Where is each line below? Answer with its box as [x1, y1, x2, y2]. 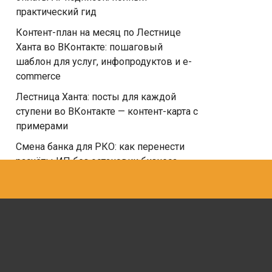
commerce [16, 70, 61, 82]
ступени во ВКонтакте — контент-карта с [16, 106, 198, 117]
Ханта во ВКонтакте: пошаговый [16, 41, 163, 53]
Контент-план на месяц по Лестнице [16, 27, 181, 38]
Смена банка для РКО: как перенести [16, 141, 185, 152]
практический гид [16, 6, 97, 18]
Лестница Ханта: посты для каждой [16, 91, 176, 103]
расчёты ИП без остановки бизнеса [16, 155, 177, 167]
